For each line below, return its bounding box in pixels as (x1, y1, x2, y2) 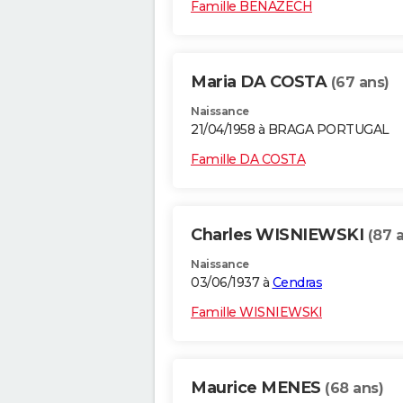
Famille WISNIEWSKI (191, 304, 322, 321)
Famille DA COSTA (191, 151, 305, 168)
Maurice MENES (191, 378, 325, 399)
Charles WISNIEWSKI (191, 225, 368, 246)
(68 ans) (325, 380, 383, 398)
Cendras (272, 274, 322, 291)
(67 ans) (330, 74, 390, 92)
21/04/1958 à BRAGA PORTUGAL (191, 121, 390, 139)
